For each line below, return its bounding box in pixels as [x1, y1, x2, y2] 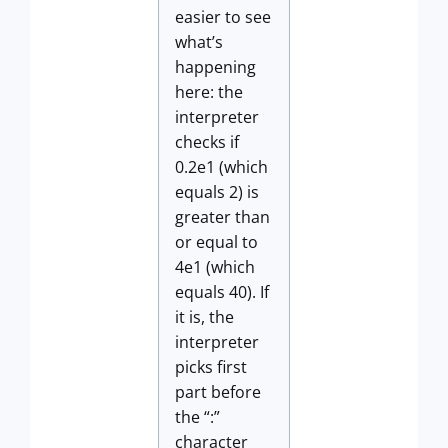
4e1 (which [175, 256, 255, 278]
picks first [175, 356, 247, 378]
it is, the [175, 306, 234, 328]
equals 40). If [175, 281, 269, 303]
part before [175, 381, 261, 403]
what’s [175, 31, 223, 53]
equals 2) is [175, 181, 259, 203]
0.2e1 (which [175, 156, 268, 178]
